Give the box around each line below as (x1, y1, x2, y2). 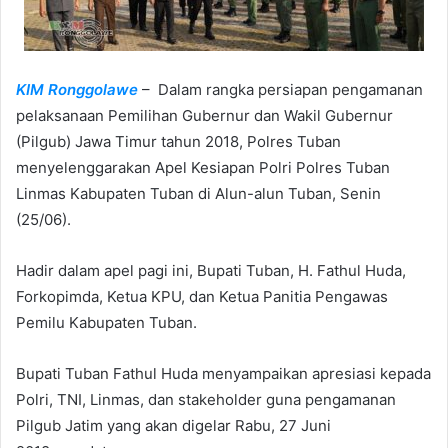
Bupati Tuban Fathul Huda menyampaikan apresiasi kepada (16, 364, 431, 384)
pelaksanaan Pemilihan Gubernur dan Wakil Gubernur (16, 106, 393, 126)
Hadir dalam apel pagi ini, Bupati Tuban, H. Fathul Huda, (16, 261, 406, 281)
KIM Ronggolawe (16, 80, 138, 100)
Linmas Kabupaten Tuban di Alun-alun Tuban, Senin (16, 184, 381, 204)
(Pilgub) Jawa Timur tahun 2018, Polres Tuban (16, 132, 341, 152)
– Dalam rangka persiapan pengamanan (138, 80, 423, 100)
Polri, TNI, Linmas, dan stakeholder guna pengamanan (16, 390, 396, 410)
